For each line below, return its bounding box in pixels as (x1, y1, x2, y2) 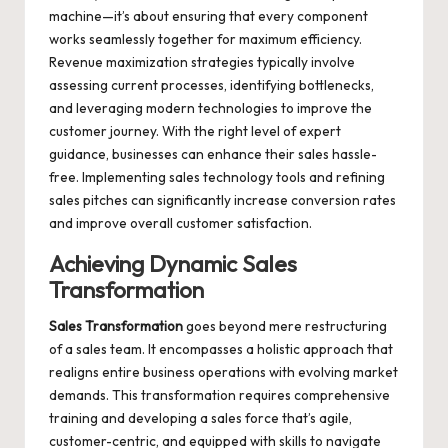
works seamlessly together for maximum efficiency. (49, 30, 362, 49)
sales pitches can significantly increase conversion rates (49, 191, 396, 210)
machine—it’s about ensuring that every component (49, 7, 368, 26)
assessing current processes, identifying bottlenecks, (49, 76, 374, 95)
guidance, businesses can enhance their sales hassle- (49, 145, 377, 164)
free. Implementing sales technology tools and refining (49, 168, 385, 187)
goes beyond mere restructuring (183, 317, 387, 336)
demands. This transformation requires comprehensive (49, 386, 390, 405)
